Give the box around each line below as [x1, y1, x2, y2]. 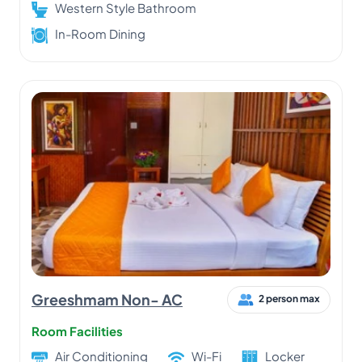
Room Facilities [32, 322, 123, 339]
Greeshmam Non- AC [32, 290, 183, 309]
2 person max [259, 293, 320, 305]
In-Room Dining [55, 25, 145, 41]
